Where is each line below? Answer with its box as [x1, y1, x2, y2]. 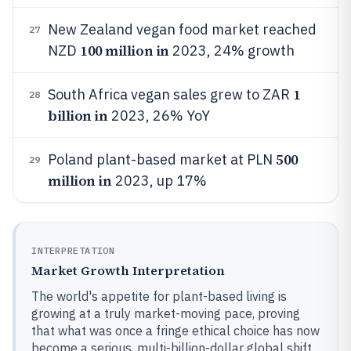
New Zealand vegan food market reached [48, 20, 317, 38]
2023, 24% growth [168, 42, 295, 60]
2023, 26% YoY [107, 107, 210, 125]
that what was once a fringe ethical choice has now [31, 323, 320, 338]
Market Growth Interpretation [31, 262, 225, 279]
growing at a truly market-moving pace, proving [31, 306, 300, 321]
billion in [48, 106, 108, 125]
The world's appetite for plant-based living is [31, 288, 287, 304]
